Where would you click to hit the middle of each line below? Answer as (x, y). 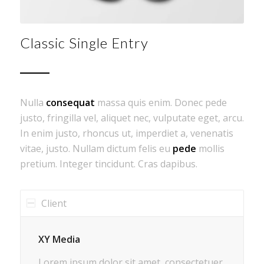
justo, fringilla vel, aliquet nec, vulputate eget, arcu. (132, 118)
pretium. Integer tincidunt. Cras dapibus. (108, 164)
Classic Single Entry (84, 43)
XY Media (59, 239)
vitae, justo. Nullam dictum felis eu (96, 148)
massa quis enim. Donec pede (161, 103)
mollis (210, 148)
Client (54, 203)
